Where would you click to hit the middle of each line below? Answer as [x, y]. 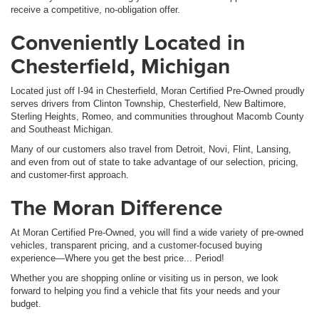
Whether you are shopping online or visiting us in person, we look [145, 278]
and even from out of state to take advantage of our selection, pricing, [155, 162]
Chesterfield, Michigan [120, 66]
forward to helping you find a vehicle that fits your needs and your [145, 291]
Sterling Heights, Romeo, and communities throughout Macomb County [157, 116]
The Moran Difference [117, 207]
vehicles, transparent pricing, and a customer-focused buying [136, 245]
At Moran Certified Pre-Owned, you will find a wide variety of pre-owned [157, 232]
